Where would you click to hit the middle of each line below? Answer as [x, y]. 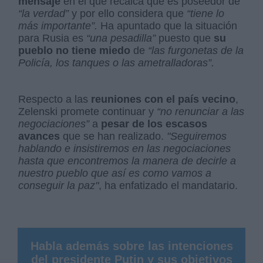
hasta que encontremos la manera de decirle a [127, 161]
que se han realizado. [114, 136]
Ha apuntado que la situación [168, 26]
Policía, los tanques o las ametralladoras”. [117, 63]
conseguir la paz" [59, 185]
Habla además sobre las [99, 246]
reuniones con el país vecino [163, 99]
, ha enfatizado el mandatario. [168, 185]
